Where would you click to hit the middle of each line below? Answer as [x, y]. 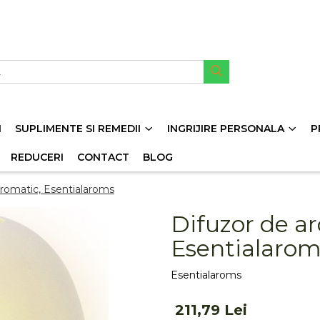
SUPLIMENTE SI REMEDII [78, 129]
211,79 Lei [211, 310]
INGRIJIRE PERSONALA [226, 129]
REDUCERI [37, 157]
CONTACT [103, 157]
